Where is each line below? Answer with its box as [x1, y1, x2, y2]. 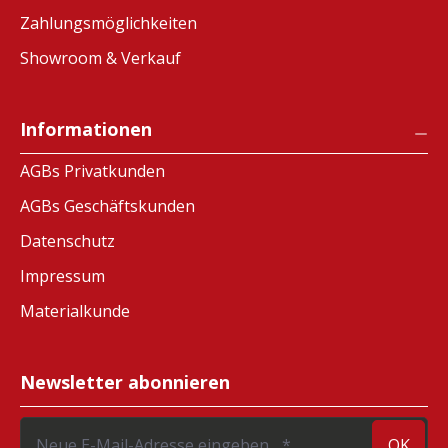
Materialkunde [20, 300, 130, 323]
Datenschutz [20, 230, 115, 253]
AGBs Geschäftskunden [20, 195, 195, 218]
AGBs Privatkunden [20, 160, 165, 183]
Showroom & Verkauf [20, 47, 181, 70]
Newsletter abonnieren [20, 370, 230, 395]
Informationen [20, 117, 152, 142]
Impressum [20, 265, 105, 288]
